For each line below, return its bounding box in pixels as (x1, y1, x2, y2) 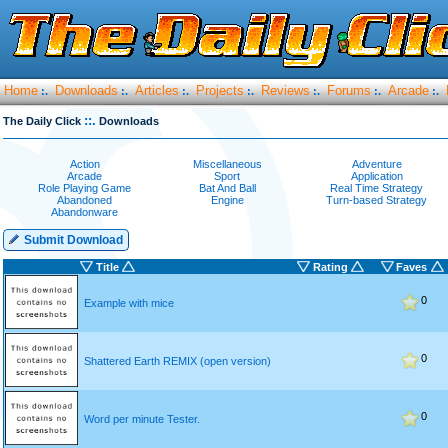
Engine (211, 194, 244, 206)
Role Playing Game (38, 182, 132, 194)
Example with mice (84, 297, 174, 309)
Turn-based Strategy (326, 194, 428, 206)
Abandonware (51, 206, 119, 218)
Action (70, 158, 100, 170)
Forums (327, 83, 371, 98)
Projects (196, 83, 244, 98)
